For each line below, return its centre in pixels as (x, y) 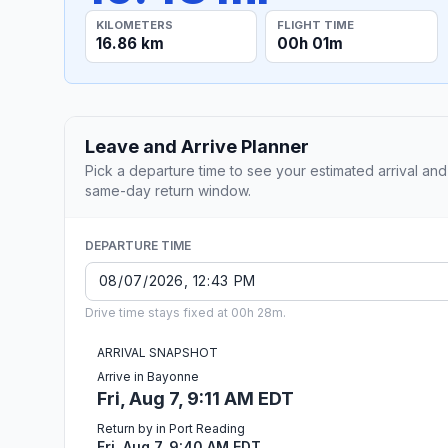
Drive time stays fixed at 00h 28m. (185, 312)
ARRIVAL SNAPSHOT (157, 352)
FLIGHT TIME (315, 24)
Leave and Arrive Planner (197, 146)
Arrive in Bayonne (148, 376)
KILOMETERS (135, 24)
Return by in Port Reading (171, 428)
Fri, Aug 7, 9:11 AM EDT (195, 398)
